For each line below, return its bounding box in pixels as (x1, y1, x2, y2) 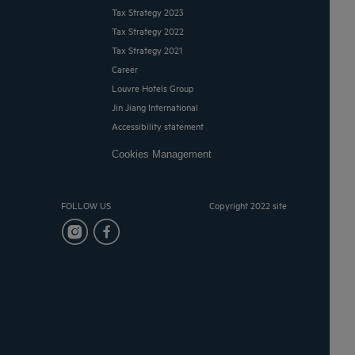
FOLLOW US (60, 198, 111, 212)
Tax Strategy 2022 (116, 24, 185, 38)
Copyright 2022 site (209, 198, 288, 212)
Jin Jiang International (116, 100, 199, 114)
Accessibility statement (118, 119, 204, 133)
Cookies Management (119, 148, 212, 161)
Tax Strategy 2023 (116, 5, 185, 19)
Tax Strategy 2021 (116, 43, 183, 57)
